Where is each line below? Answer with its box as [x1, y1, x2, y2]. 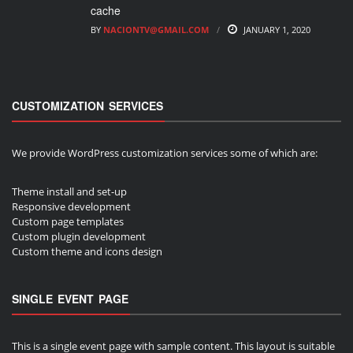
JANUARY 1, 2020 [243, 24, 310, 36]
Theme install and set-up [12, 184, 127, 199]
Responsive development [12, 199, 131, 214]
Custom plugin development [12, 229, 146, 243]
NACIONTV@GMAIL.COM [103, 24, 209, 36]
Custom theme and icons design [12, 243, 162, 258]
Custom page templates [12, 214, 124, 229]
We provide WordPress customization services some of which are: [12, 146, 318, 161]
